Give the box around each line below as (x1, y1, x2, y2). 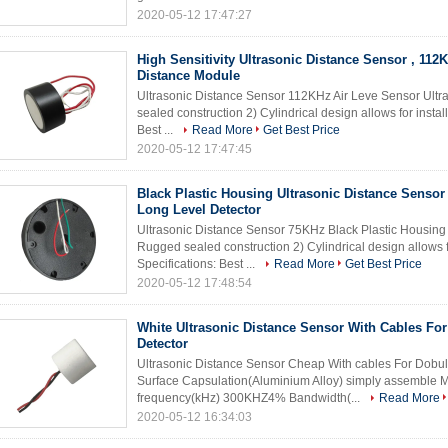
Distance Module (137, 68, 240, 83)
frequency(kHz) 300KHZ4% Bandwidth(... (137, 391, 363, 405)
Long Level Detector (137, 202, 261, 217)
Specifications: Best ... (137, 257, 258, 271)
